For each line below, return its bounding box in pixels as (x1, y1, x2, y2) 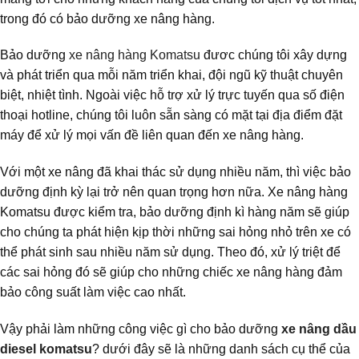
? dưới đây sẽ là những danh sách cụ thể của (92, 342, 350, 357)
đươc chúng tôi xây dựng (204, 48, 347, 63)
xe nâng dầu (281, 322, 357, 337)
